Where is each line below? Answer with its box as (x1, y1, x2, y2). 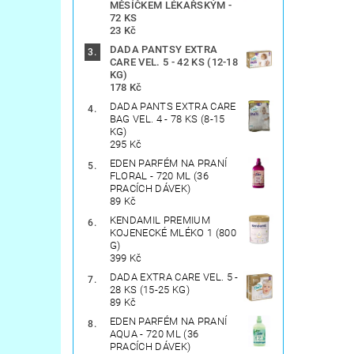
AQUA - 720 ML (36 (109, 328, 199, 341)
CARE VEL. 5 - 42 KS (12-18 (109, 56, 239, 69)
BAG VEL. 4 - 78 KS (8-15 (109, 113, 225, 126)
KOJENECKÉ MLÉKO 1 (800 (109, 227, 236, 239)
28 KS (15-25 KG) (109, 284, 190, 296)
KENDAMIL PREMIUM (109, 214, 210, 227)
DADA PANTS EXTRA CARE (109, 100, 236, 113)
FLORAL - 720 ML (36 (109, 170, 209, 183)
